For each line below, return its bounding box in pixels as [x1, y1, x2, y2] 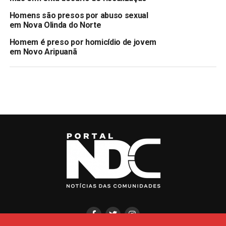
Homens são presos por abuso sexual [9, 11, 148, 21]
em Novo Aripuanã [9, 47, 77, 57]
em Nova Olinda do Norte [9, 20, 101, 30]
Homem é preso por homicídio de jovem [9, 37, 157, 47]
